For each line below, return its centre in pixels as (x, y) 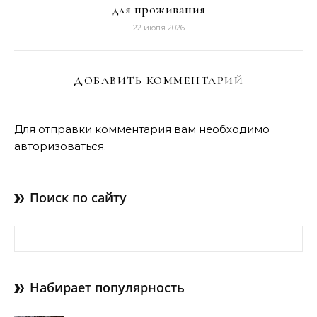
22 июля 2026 (158, 27)
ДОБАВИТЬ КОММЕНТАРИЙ (158, 80)
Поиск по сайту (78, 197)
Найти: (32, 233)
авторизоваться (59, 146)
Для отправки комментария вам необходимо (142, 129)
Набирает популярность (107, 287)
